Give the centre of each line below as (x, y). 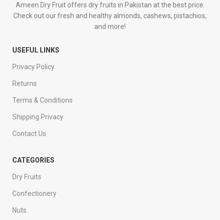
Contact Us (29, 133)
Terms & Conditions (43, 100)
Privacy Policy (34, 67)
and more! (110, 26)
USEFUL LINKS (36, 50)
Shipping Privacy (38, 117)
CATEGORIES (34, 160)
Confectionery (35, 193)
